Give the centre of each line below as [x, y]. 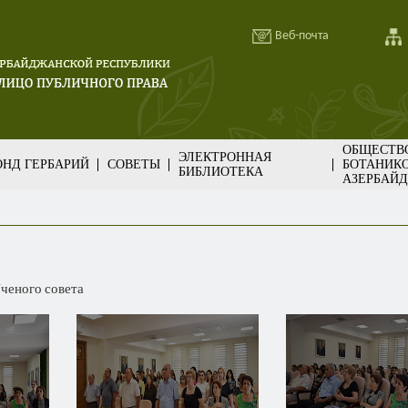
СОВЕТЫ [134, 164]
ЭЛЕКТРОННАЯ [225, 157]
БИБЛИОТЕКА [221, 171]
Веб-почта [302, 36]
